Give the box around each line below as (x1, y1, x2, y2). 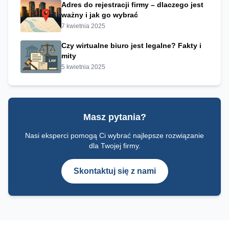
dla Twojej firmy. (88, 142, 141, 150)
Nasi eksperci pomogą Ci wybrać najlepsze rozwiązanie (25, 131, 204, 140)
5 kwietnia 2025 (61, 63, 105, 71)
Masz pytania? (83, 112, 146, 122)
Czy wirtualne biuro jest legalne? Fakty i (61, 41, 201, 50)
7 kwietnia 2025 (61, 22, 105, 30)
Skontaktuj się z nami (73, 167, 156, 175)
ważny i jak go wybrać (61, 11, 138, 19)
